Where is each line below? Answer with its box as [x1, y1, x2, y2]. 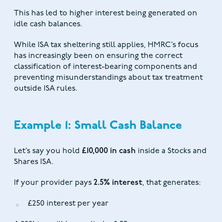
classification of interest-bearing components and [14, 63, 197, 71]
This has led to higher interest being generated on [14, 9, 197, 18]
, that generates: [142, 179, 201, 187]
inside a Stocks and [136, 147, 207, 156]
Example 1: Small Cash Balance [14, 120, 182, 132]
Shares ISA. [14, 158, 54, 166]
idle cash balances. [14, 20, 82, 29]
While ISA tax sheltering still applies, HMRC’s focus [14, 41, 198, 50]
